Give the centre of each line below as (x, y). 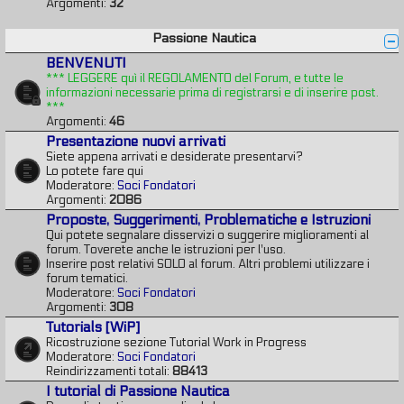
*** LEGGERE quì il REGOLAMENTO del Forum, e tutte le (195, 78)
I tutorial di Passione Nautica (138, 391)
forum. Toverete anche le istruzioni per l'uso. (166, 250)
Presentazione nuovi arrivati (136, 142)
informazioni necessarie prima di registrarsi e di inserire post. (212, 93)
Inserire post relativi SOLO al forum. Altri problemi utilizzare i (208, 264)
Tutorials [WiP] (93, 327)
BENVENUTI (86, 63)
